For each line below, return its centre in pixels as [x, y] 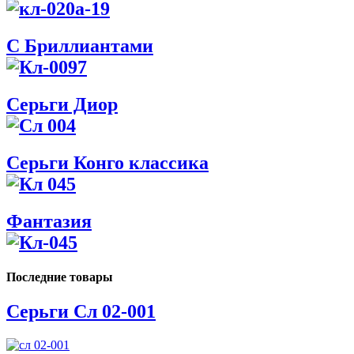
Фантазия [49, 221]
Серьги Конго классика [107, 162]
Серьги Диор [62, 104]
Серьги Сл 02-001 [81, 312]
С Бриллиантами [80, 45]
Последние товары [60, 277]
